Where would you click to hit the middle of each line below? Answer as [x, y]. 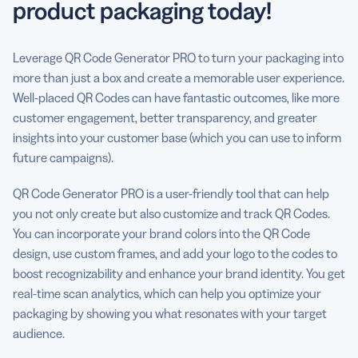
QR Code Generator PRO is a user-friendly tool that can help [171, 193]
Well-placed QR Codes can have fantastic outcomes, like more [176, 97]
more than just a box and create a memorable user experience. [179, 77]
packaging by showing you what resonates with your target [170, 313]
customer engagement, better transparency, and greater [165, 117]
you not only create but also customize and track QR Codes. [171, 213]
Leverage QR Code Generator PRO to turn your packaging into [178, 57]
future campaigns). [63, 157]
